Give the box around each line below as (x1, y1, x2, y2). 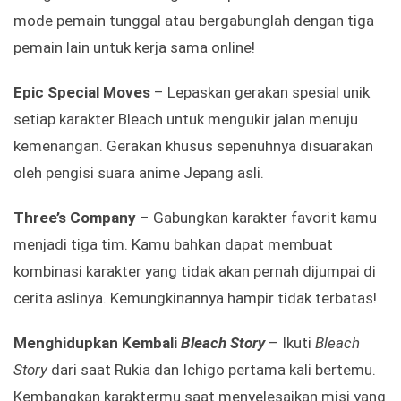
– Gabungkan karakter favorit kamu (140, 209, 377, 227)
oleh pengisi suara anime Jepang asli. (13, 164, 264, 183)
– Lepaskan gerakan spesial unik (150, 83, 370, 102)
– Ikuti (265, 334, 315, 353)
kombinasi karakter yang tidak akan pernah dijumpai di (13, 262, 376, 281)
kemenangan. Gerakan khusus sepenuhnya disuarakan (13, 137, 373, 156)
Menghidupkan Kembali (13, 334, 181, 353)
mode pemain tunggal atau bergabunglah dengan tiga (13, 12, 374, 30)
